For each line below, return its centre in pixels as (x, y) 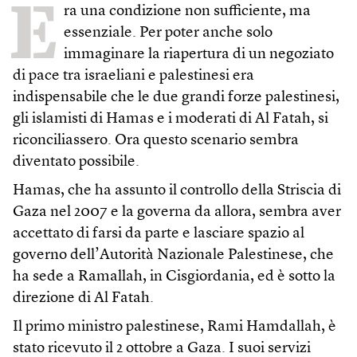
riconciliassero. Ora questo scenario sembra (156, 140)
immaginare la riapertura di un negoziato (199, 54)
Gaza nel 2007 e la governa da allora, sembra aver (177, 212)
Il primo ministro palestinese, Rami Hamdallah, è (175, 327)
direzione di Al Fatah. (83, 298)
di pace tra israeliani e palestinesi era (133, 76)
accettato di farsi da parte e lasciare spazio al (159, 233)
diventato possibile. (76, 162)
